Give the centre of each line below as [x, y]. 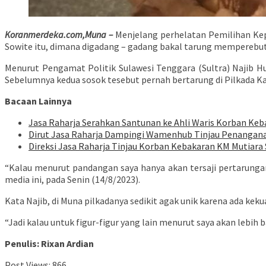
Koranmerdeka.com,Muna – [59, 35]
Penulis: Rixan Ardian [49, 244]
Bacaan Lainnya [38, 101]
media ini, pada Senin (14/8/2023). [72, 180]
